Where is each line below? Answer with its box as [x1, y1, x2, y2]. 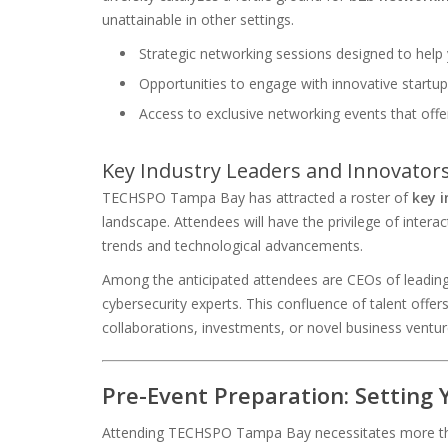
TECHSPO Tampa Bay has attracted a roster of [102, 187, 412, 207]
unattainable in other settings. [102, 9, 294, 29]
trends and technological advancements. [102, 235, 363, 255]
